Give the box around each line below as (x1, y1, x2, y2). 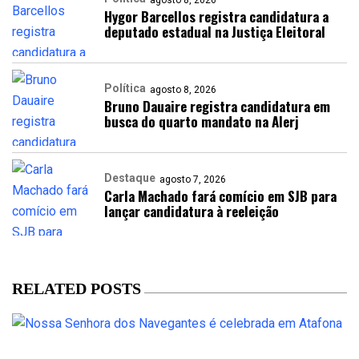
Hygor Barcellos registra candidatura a (104, 6, 329, 26)
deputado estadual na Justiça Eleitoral (104, 22, 325, 42)
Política (104, 82, 146, 95)
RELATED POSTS (12, 280, 141, 297)
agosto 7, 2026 (159, 174, 226, 185)
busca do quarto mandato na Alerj (104, 111, 299, 131)
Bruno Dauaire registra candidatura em (104, 96, 330, 116)
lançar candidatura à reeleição (104, 201, 279, 221)
